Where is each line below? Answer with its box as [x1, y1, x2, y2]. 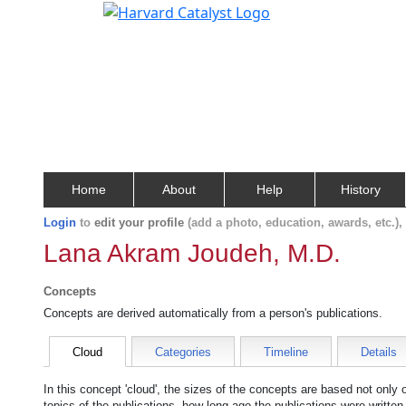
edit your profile [94, 216, 184, 229]
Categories [155, 345, 211, 359]
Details [361, 345, 397, 359]
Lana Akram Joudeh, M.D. [43, 239, 341, 267]
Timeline [264, 345, 308, 359]
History [340, 182, 381, 197]
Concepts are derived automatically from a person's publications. [43, 306, 382, 320]
